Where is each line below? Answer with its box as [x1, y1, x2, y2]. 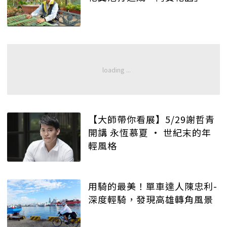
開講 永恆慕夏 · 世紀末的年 [88, 126, 211, 139]
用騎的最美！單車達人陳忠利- [88, 179, 217, 193]
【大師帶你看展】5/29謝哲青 [88, 112, 215, 126]
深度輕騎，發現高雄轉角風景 [88, 192, 213, 206]
